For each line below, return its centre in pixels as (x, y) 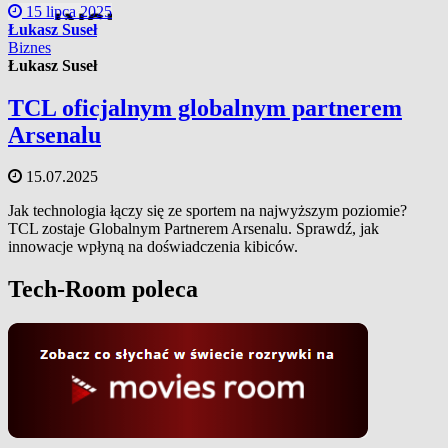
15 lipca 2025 (67, 11)
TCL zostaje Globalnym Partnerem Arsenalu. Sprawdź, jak (193, 229)
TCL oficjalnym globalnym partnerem (205, 107)
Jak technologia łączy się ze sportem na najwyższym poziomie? (207, 211)
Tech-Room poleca (103, 289)
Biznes (29, 47)
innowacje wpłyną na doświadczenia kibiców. (153, 247)
